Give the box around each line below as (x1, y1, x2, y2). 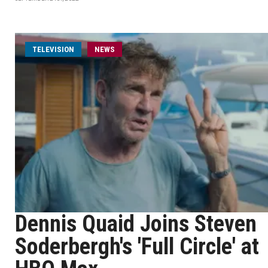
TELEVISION (32, 45, 74, 54)
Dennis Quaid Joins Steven (15, 211, 257, 237)
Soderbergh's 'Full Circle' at (15, 233, 259, 260)
